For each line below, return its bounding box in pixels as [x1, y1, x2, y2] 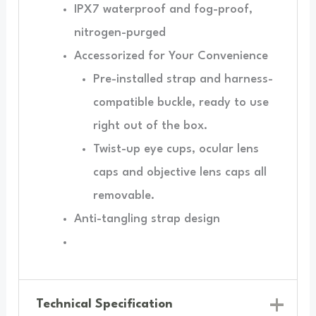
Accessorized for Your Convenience [73, 49, 268, 62]
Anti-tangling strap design [73, 212, 220, 225]
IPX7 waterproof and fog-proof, [73, 3, 253, 16]
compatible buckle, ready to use [92, 96, 269, 109]
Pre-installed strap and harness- [92, 73, 273, 85]
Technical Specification [36, 298, 174, 311]
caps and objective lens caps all [92, 166, 267, 178]
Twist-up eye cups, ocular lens [92, 142, 259, 155]
